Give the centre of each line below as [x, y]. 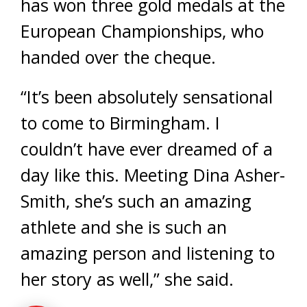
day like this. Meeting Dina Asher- [153, 175]
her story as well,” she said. [127, 279]
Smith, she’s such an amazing [136, 201]
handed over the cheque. [118, 57]
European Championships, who [142, 31]
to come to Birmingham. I [120, 123]
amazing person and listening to [148, 253]
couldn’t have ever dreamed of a [147, 149]
